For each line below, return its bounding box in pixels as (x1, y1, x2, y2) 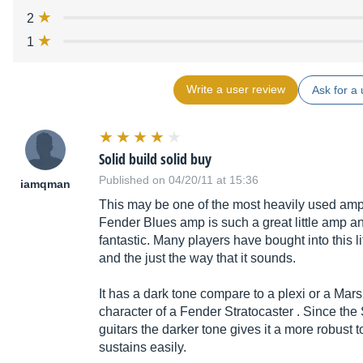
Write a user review (186, 83, 285, 96)
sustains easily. (99, 340, 186, 355)
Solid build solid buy (99, 149, 211, 169)
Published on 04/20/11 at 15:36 (99, 173, 258, 187)
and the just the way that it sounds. (99, 251, 296, 266)
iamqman (20, 177, 70, 191)
